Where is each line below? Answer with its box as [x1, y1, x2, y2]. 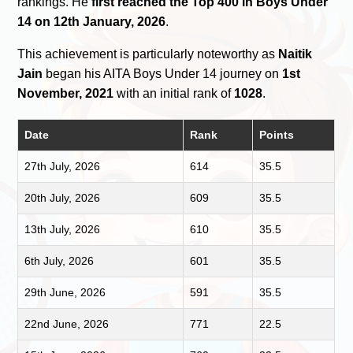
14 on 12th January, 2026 [17, 14, 166, 28]
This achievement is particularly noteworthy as [17, 46, 279, 61]
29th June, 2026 [24, 285, 106, 299]
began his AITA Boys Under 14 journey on [43, 66, 283, 80]
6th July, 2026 [24, 254, 95, 267]
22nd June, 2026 [24, 317, 110, 330]
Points [259, 128, 295, 141]
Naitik [278, 46, 313, 61]
